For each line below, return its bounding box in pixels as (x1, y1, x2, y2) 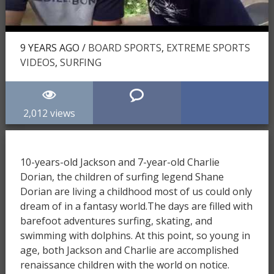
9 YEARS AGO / (20, 40, 88, 54)
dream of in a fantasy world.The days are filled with (20, 199, 253, 213)
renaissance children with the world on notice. (20, 257, 229, 272)
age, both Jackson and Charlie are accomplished (20, 243, 239, 257)
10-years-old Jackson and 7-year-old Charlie (20, 155, 220, 169)
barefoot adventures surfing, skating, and (20, 213, 212, 228)
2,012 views (23, 106, 76, 120)
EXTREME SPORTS (166, 40, 250, 54)
